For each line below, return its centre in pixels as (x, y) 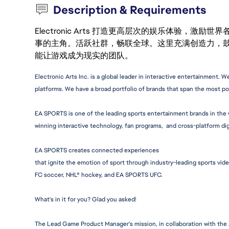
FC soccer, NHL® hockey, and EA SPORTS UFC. (99, 175)
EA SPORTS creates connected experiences (97, 150)
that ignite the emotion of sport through (93, 163)
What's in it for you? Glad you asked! (85, 199)
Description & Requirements (130, 10)
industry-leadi (170, 163)
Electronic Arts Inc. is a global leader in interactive (106, 77)
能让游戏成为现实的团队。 (84, 55)
